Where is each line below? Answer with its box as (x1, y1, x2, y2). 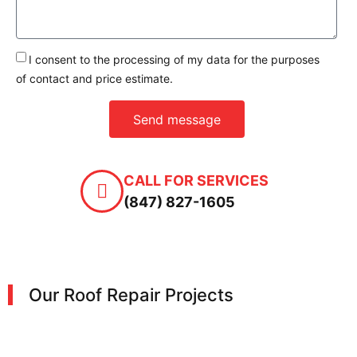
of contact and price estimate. (16, 72, 173, 85)
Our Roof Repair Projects (29, 284, 233, 306)
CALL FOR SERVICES (123, 172, 269, 190)
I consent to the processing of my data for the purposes (29, 53, 320, 66)
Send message (132, 111, 221, 127)
